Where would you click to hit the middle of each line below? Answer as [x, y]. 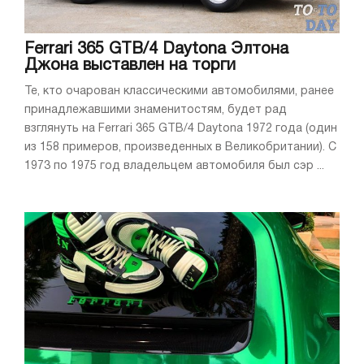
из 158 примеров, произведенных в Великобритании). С [180, 147]
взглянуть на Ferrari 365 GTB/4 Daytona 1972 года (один [181, 128]
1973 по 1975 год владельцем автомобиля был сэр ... [174, 166]
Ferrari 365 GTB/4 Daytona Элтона [156, 49]
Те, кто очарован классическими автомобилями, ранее [179, 91]
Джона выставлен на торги [130, 65]
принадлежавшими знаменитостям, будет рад [156, 110]
